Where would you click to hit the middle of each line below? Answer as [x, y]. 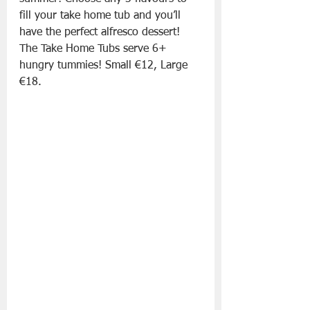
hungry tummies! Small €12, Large [105, 66]
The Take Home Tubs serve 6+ [95, 49]
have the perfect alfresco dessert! [101, 33]
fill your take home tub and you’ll [102, 16]
